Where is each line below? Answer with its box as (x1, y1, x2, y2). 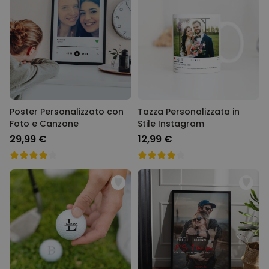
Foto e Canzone (10, 118, 79, 130)
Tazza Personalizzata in (138, 106, 240, 118)
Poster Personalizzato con (10, 106, 124, 118)
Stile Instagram (138, 118, 204, 130)
